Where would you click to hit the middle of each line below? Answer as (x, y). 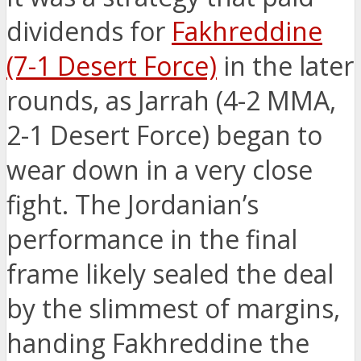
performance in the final (152, 239)
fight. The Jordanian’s (133, 205)
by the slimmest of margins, (173, 309)
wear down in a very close (160, 170)
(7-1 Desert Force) (112, 66)
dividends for (89, 31)
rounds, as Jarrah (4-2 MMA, (171, 101)
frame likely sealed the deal (170, 274)
